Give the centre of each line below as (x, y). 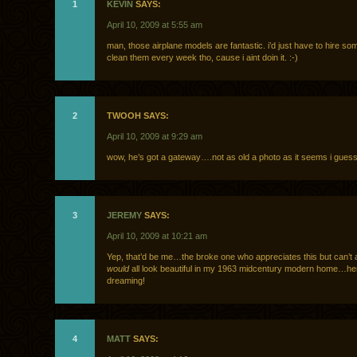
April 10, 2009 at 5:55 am (155, 25)
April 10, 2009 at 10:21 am (157, 236)
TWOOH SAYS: (138, 116)
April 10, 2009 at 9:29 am (155, 137)
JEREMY (124, 216)
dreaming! (126, 281)
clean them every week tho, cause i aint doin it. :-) (202, 58)
